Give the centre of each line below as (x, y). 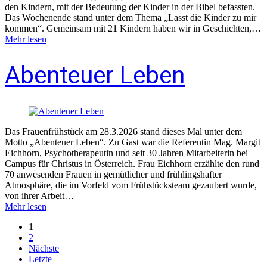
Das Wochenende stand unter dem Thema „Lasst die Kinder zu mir (131, 17)
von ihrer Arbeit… (39, 195)
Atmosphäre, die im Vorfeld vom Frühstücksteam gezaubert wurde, (131, 185)
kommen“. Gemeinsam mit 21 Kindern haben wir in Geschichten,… (133, 28)
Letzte (40, 259)
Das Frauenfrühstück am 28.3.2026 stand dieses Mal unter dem (123, 131)
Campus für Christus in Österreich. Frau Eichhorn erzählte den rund (132, 163)
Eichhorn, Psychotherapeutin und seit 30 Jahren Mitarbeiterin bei (126, 153)
